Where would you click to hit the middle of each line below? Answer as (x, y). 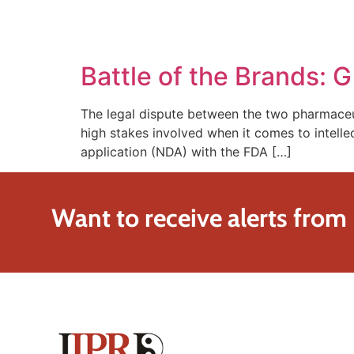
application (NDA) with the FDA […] (186, 152)
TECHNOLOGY (294, 32)
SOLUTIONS (190, 32)
